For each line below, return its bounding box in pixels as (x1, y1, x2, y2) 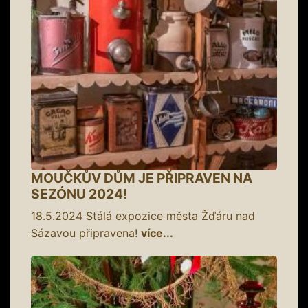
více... (141, 225, 173, 240)
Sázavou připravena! (31, 225, 141, 240)
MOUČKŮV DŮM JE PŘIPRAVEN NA (31, 169, 252, 186)
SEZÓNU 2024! (31, 185, 127, 202)
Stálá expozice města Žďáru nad (82, 208, 255, 223)
